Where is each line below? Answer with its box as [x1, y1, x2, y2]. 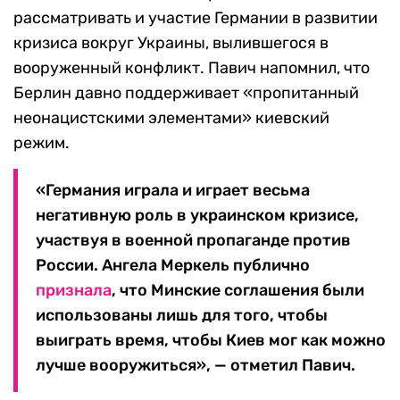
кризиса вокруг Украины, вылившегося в [13, 33, 329, 54]
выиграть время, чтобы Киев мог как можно [36, 330, 386, 351]
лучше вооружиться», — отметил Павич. [36, 355, 355, 376]
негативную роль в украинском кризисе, [36, 205, 359, 226]
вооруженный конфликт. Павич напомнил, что [13, 58, 370, 79]
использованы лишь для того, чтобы [36, 305, 328, 326]
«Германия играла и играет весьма [36, 180, 310, 201]
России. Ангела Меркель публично [36, 255, 310, 276]
